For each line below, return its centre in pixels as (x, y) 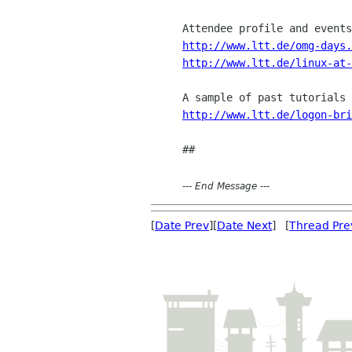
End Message (226, 187)
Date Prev (182, 226)
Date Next (244, 226)
